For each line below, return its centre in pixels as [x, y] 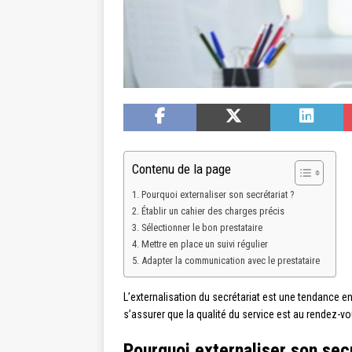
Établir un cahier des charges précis [213, 211]
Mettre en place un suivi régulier [204, 244]
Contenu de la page [181, 169]
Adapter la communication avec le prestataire [230, 261]
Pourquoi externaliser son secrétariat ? [217, 195]
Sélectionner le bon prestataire [202, 228]
